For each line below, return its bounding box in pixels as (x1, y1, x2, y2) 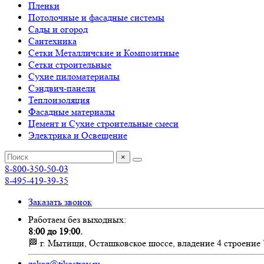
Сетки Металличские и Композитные (28, 47, 179, 58)
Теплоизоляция (28, 94, 90, 105)
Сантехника (28, 35, 77, 47)
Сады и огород (28, 24, 88, 35)
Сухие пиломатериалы (28, 71, 120, 82)
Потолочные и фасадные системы (28, 12, 164, 23)
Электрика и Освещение (28, 130, 127, 141)
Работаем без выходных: (28, 214, 126, 225)
